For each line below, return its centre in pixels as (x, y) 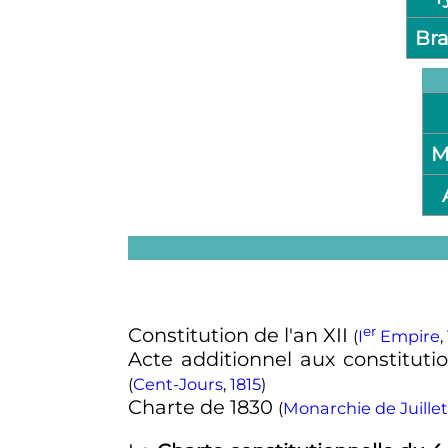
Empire (407, 336)
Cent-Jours (177, 384)
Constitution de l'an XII (240, 335)
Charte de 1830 (202, 407)
